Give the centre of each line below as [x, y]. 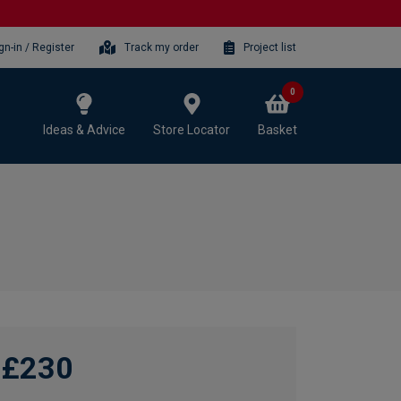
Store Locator [192, 129]
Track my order [162, 47]
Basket [277, 129]
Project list [270, 47]
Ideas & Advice [84, 129]
